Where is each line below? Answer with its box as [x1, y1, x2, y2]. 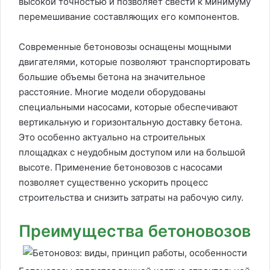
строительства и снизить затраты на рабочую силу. [19, 192, 243, 203]
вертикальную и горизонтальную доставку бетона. [19, 116, 242, 128]
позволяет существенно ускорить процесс [19, 177, 208, 188]
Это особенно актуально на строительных [19, 131, 206, 143]
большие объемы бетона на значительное [19, 71, 206, 83]
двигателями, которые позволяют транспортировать [19, 56, 250, 67]
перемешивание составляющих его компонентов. [19, 11, 239, 22]
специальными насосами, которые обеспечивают [19, 101, 238, 113]
